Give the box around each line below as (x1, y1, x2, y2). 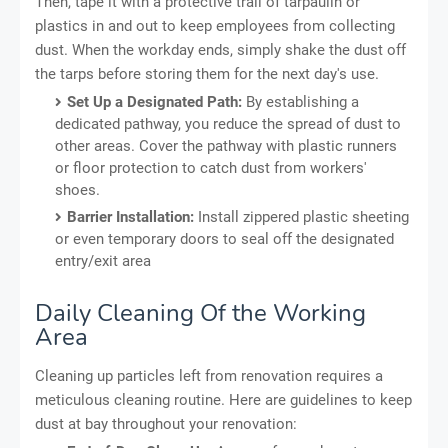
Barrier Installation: (67, 207, 194, 226)
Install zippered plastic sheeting (194, 207, 409, 226)
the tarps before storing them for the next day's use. (35, 64, 379, 83)
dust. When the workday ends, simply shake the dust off (35, 40, 406, 59)
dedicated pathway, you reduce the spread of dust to (55, 114, 401, 133)
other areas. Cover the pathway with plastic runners (55, 136, 397, 155)
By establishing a (242, 92, 359, 111)
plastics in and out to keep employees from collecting (35, 16, 395, 35)
